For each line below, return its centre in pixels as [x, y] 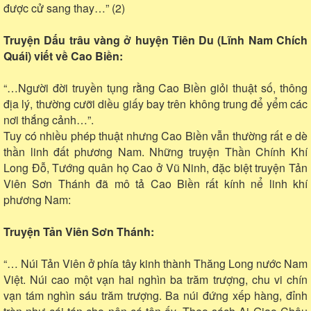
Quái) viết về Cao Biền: [63, 56]
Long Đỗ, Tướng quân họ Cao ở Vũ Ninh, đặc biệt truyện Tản [155, 167]
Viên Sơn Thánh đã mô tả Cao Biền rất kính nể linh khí [155, 183]
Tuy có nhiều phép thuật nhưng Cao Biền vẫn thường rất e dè [155, 135]
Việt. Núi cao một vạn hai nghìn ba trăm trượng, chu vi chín [155, 279]
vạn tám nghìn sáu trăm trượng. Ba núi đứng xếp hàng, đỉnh [155, 295]
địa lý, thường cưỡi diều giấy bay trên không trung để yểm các [155, 103]
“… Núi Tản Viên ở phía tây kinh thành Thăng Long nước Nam [155, 263]
